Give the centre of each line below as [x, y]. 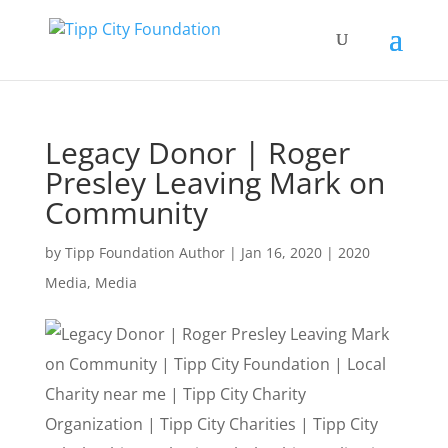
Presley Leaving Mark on [214, 182]
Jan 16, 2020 [281, 252]
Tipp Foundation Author [144, 252]
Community [126, 212]
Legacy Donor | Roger [197, 152]
